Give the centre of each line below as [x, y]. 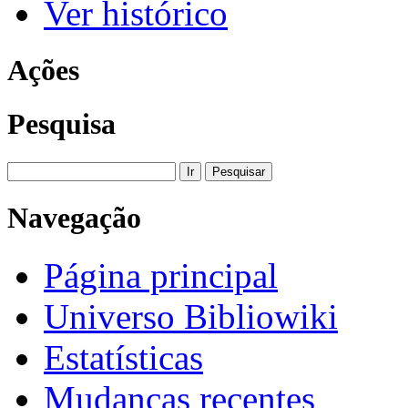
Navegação [74, 217]
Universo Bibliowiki [191, 316]
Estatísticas [123, 357]
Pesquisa [61, 124]
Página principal [161, 275]
